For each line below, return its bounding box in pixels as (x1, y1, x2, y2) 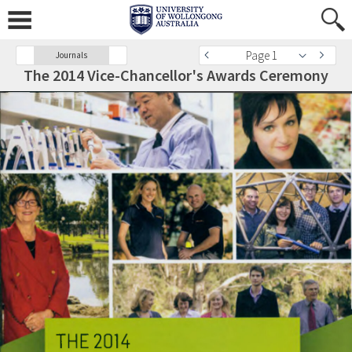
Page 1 (246, 48, 277, 63)
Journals (56, 49, 87, 60)
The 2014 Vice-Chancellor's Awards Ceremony (24, 65, 328, 85)
